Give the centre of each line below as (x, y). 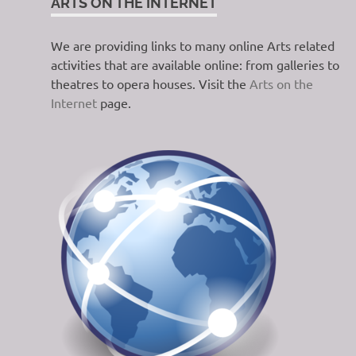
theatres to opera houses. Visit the (150, 83)
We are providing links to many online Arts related (193, 45)
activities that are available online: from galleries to (195, 64)
